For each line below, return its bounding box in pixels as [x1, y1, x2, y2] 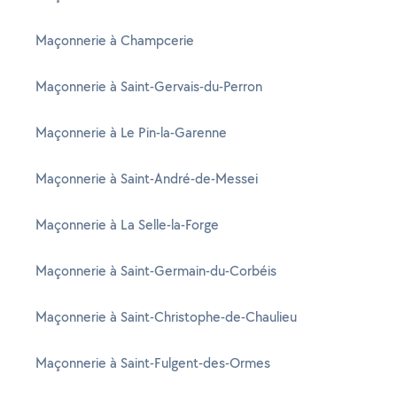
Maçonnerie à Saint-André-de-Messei [35, 169, 258, 188]
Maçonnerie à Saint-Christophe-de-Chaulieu [35, 307, 297, 326]
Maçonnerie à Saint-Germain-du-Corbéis [35, 261, 276, 280]
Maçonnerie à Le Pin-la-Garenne [35, 123, 227, 142]
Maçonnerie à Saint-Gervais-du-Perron [35, 77, 262, 96]
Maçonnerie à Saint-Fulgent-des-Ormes [35, 354, 270, 372]
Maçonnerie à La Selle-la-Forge [35, 215, 219, 234]
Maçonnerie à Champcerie [35, 31, 194, 50]
